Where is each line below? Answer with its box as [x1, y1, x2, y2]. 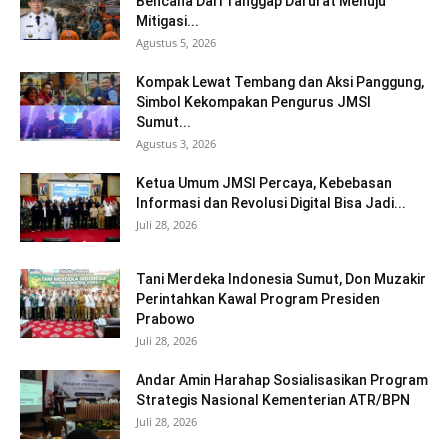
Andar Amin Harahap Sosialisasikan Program [136, 371, 428, 388]
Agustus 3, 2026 [136, 135, 216, 151]
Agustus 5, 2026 [136, 34, 216, 50]
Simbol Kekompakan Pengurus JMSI [136, 93, 371, 110]
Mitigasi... [136, 12, 199, 29]
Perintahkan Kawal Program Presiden [136, 290, 380, 307]
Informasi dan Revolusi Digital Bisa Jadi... [136, 194, 406, 211]
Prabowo [136, 310, 195, 327]
